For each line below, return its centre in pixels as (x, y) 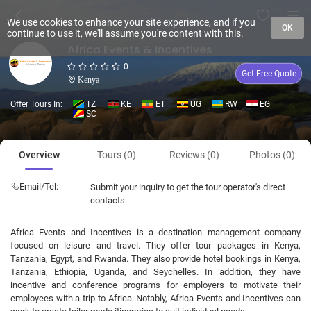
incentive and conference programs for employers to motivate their (155, 285)
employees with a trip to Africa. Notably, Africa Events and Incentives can (155, 298)
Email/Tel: (39, 186)
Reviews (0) (194, 155)
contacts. (109, 200)
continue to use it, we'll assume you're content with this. (125, 33)
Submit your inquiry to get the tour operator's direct (188, 187)
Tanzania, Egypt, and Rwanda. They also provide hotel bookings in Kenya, (155, 259)
